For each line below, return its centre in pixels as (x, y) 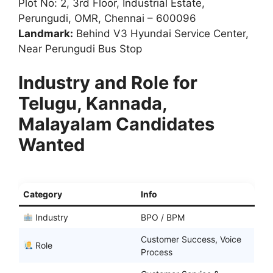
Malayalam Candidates (116, 124)
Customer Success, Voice (191, 239)
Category (43, 194)
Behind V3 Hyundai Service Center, (161, 34)
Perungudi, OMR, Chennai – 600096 (107, 19)
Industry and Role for (108, 82)
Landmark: (46, 34)
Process (157, 252)
